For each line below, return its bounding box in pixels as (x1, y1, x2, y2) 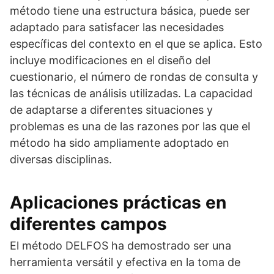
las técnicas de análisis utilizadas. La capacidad (10, 87, 253, 100)
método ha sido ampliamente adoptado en (10, 136, 229, 149)
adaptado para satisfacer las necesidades (10, 21, 224, 34)
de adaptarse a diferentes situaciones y (10, 103, 213, 116)
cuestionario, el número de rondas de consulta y (10, 70, 258, 83)
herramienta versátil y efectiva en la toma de (10, 256, 240, 268)
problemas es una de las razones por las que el (10, 120, 250, 133)
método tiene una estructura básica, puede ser (10, 4, 250, 17)
